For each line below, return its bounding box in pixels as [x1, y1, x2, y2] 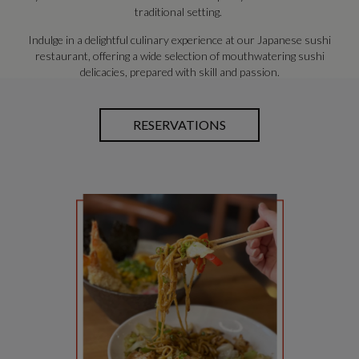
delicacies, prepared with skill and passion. [79, 65, 280, 79]
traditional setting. [135, 5, 224, 18]
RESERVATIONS [133, 117, 226, 132]
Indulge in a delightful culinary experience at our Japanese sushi [28, 33, 331, 46]
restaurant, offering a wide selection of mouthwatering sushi [34, 49, 325, 63]
